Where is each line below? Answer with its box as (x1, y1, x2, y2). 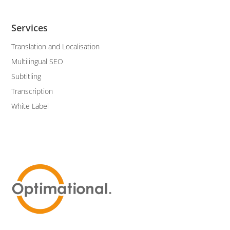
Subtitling (11, 71, 42, 82)
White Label (11, 101, 49, 111)
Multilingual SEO (11, 56, 64, 67)
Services (11, 22, 48, 34)
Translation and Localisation (11, 42, 100, 52)
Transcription (11, 86, 53, 97)
